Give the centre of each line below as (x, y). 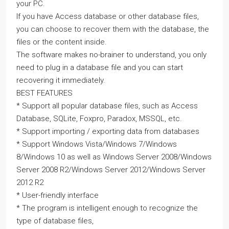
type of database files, (55, 221)
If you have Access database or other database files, (108, 16)
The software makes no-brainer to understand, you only (111, 54)
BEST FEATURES (44, 93)
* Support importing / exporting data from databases (108, 131)
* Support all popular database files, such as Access (107, 106)
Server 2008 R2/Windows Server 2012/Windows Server (111, 169)
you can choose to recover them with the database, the (113, 29)
